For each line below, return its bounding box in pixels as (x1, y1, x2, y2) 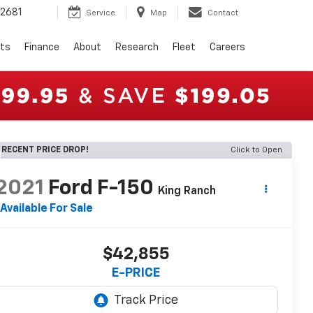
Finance (24, 43, 59, 53)
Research (115, 43, 159, 53)
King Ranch (157, 185, 216, 197)
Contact (208, 9, 238, 17)
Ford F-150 (48, 177, 154, 199)
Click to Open (231, 145, 282, 154)
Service (86, 9, 115, 17)
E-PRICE (112, 266, 161, 279)
